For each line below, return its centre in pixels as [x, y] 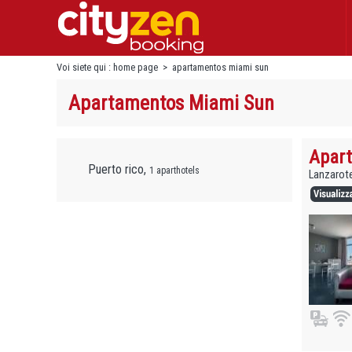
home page [136, 67]
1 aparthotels [174, 170]
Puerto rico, [119, 169]
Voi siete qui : [85, 67]
